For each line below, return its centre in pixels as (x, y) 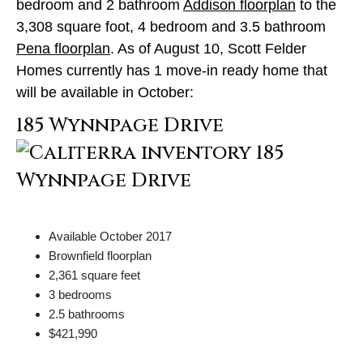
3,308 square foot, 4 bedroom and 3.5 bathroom (171, 26)
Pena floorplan (63, 48)
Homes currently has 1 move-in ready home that (172, 70)
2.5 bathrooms (87, 314)
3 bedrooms (80, 294)
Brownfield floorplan (100, 255)
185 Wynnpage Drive (120, 125)
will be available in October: (105, 92)
